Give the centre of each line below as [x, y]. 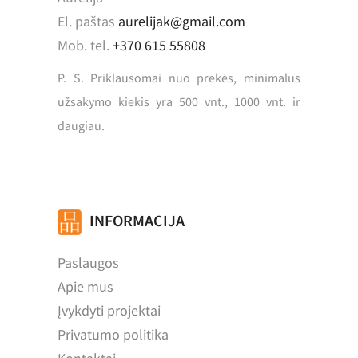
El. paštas [88, 22]
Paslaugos [89, 263]
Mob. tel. [86, 46]
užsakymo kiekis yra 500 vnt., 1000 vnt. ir [179, 102]
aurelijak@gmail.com [182, 22]
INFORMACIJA [137, 221]
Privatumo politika [113, 335]
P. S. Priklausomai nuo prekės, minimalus [179, 78]
